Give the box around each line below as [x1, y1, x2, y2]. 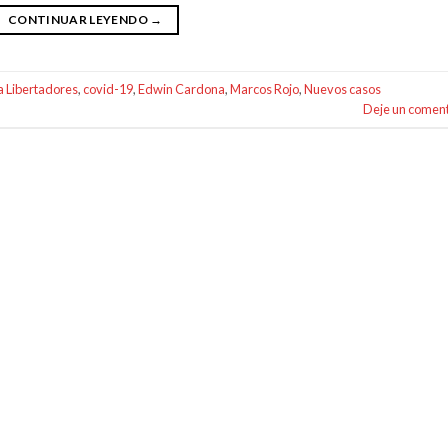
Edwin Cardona [138, 80, 225, 97]
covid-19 [83, 80, 133, 97]
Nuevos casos [304, 80, 381, 97]
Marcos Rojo [230, 80, 299, 97]
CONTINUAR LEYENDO [7, 12, 151, 28]
